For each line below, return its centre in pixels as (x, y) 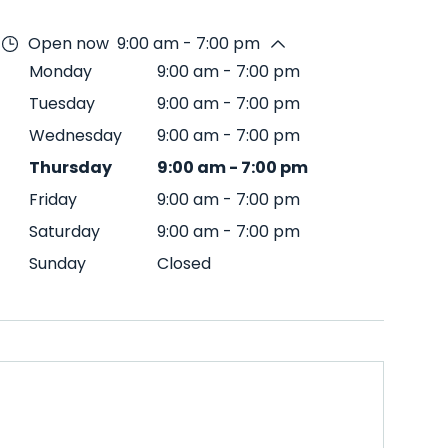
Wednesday (75, 135)
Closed (184, 263)
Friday (53, 199)
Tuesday (62, 103)
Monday (60, 71)
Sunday (57, 263)
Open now (68, 43)
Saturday (64, 231)
